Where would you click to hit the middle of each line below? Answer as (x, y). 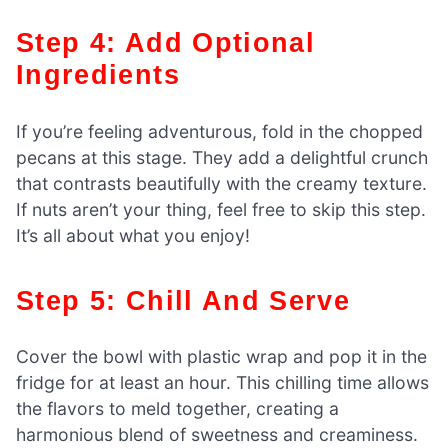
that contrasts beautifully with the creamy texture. (221, 183)
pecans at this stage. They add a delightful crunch (222, 157)
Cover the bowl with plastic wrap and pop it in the (221, 356)
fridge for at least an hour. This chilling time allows (222, 382)
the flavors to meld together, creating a (177, 408)
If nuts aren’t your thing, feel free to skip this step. (221, 209)
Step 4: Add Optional (26, 43)
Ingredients (98, 75)
